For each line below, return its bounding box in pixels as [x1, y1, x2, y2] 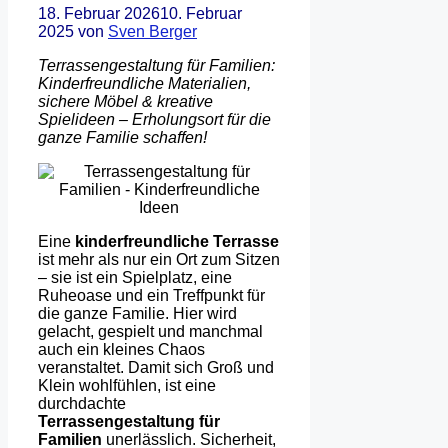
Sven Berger [108, 22, 197, 40]
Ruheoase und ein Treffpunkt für [38, 286, 265, 304]
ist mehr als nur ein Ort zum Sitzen [38, 250, 280, 268]
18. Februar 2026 [38, 4, 160, 22]
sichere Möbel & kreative [38, 92, 213, 110]
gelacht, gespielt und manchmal [38, 322, 263, 340]
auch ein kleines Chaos [38, 340, 205, 358]
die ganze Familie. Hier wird [38, 304, 237, 322]
